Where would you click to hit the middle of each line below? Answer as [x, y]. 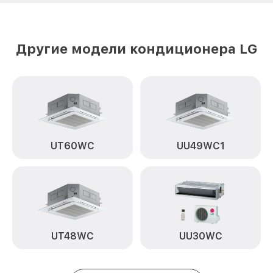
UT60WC [73, 146]
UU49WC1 [200, 146]
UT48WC [73, 236]
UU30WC [200, 236]
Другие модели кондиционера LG [136, 49]
